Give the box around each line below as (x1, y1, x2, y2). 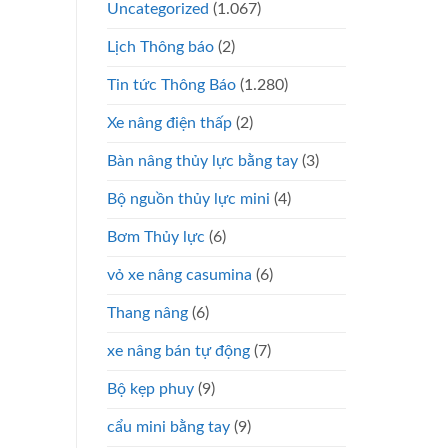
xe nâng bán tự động (107, 342, 250, 359)
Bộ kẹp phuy (107, 380, 194, 397)
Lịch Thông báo (107, 38, 214, 55)
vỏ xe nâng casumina (107, 266, 252, 283)
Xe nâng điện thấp (107, 114, 232, 131)
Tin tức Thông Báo (107, 76, 236, 93)
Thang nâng (107, 304, 188, 321)
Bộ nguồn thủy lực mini (107, 190, 270, 207)
